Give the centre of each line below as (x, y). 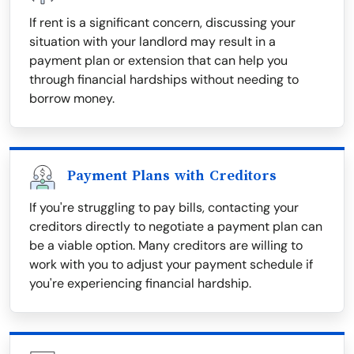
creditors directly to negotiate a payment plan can (176, 227)
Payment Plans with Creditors (172, 176)
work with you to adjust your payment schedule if (171, 265)
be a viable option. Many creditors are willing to (166, 246)
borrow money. (72, 99)
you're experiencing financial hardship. (140, 284)
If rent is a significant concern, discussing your (162, 23)
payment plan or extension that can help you (158, 61)
